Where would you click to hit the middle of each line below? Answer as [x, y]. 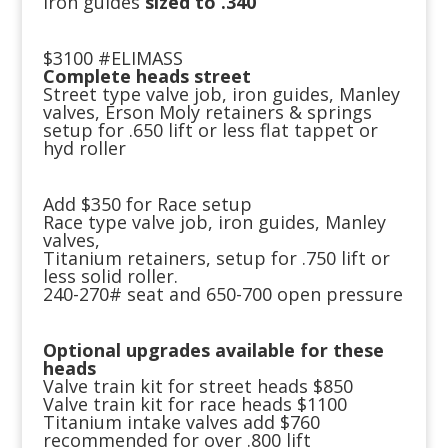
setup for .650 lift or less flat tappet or [210, 130]
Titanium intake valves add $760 [181, 422]
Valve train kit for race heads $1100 [194, 404]
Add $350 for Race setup [147, 204]
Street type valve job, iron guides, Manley [221, 94]
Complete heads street [146, 76]
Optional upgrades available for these [213, 350]
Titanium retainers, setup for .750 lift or [216, 258]
